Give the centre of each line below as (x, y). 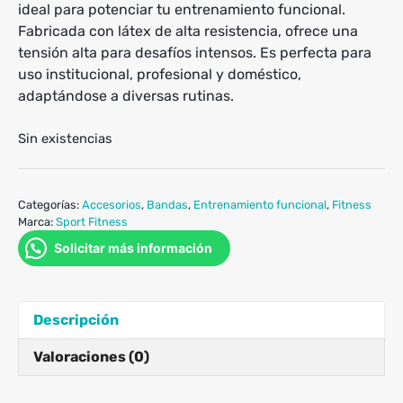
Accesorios (112, 204)
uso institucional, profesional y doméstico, (160, 74)
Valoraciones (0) (91, 356)
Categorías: (50, 204)
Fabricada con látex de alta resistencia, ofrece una (188, 31)
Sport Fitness (92, 221)
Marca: (37, 221)
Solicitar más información (133, 247)
